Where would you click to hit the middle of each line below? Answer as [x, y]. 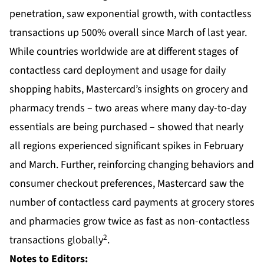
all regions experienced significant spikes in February [126, 146]
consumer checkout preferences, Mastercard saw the [127, 184]
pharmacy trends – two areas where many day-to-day [128, 108]
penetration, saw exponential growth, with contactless [131, 14]
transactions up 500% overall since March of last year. [128, 33]
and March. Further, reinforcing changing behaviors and [132, 165]
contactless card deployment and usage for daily [118, 71]
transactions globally [56, 240]
